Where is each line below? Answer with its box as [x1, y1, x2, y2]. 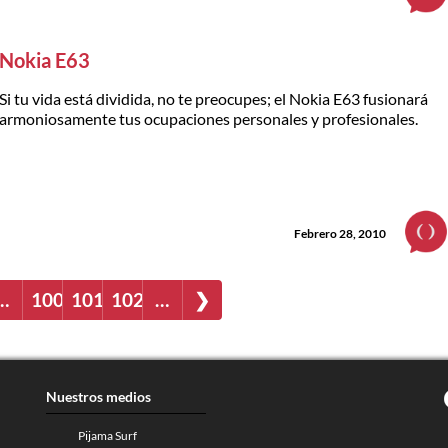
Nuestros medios [45, 387, 151, 405]
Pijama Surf [77, 427, 137, 443]
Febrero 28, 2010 [294, 225, 386, 241]
